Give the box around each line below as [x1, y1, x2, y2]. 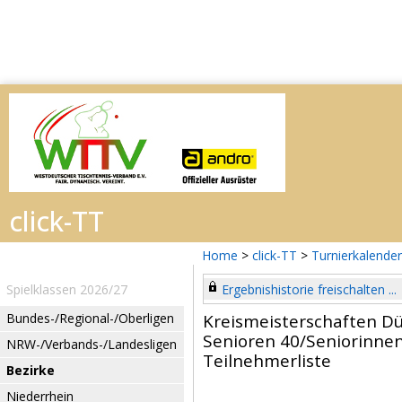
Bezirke [6, 362, 55, 379]
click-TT [252, 247, 297, 264]
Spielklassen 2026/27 [6, 281, 127, 298]
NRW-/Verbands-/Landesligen [6, 336, 177, 353]
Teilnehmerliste [203, 349, 331, 372]
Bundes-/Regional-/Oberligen [6, 310, 174, 327]
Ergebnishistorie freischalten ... [222, 281, 397, 298]
